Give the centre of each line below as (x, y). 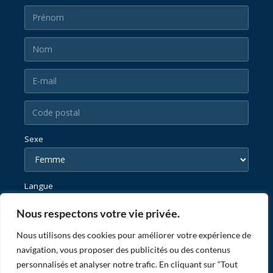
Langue (39, 186)
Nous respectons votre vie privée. (98, 213)
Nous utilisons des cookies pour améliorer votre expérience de (134, 235)
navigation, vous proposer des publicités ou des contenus (123, 250)
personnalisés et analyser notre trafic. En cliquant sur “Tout (127, 264)
